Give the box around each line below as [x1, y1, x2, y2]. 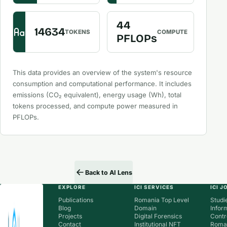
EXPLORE [58, 184, 86, 191]
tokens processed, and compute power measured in [13, 102, 178, 110]
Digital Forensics [134, 212, 182, 220]
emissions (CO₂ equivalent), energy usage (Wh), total [13, 91, 181, 99]
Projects [58, 212, 82, 220]
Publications [58, 196, 93, 204]
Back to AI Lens [85, 168, 132, 176]
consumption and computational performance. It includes [13, 80, 192, 88]
